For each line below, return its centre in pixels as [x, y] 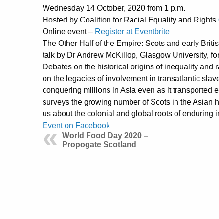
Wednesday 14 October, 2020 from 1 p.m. [114, 8]
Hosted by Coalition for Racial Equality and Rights [130, 20]
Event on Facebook [76, 126]
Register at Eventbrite [132, 32]
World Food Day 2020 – [105, 136]
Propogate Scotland [99, 145]
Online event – [69, 32]
